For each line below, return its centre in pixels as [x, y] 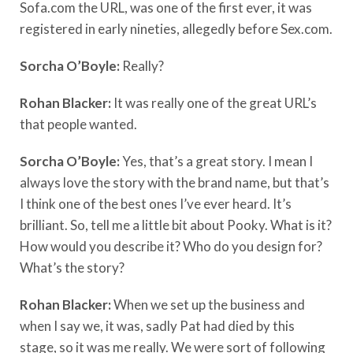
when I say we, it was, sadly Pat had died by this [157, 325]
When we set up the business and [209, 304]
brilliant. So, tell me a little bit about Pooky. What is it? [176, 225]
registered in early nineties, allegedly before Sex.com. [176, 28]
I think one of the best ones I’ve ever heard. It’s [156, 203]
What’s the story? [72, 267]
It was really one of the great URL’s [215, 102]
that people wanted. [78, 124]
